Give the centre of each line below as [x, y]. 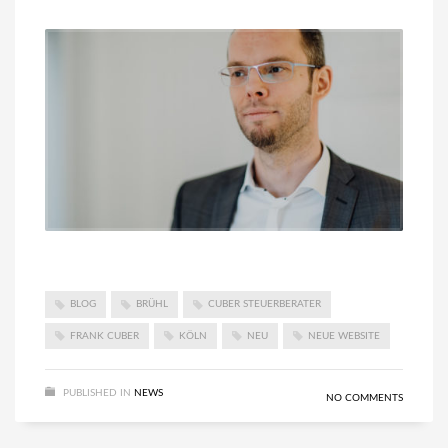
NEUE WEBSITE [344, 335]
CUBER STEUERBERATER [264, 304]
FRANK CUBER [104, 335]
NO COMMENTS [364, 398]
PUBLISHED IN [97, 393]
